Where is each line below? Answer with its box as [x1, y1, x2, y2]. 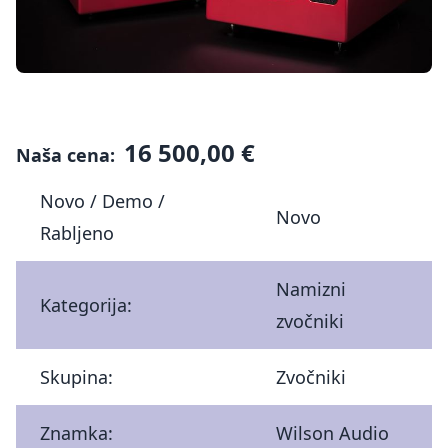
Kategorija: [40, 293, 132, 318]
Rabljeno [40, 221, 114, 246]
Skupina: [40, 365, 113, 390]
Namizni [276, 277, 346, 302]
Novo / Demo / [40, 189, 165, 214]
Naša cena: [16, 143, 120, 168]
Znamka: [40, 421, 113, 446]
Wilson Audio [276, 421, 389, 446]
